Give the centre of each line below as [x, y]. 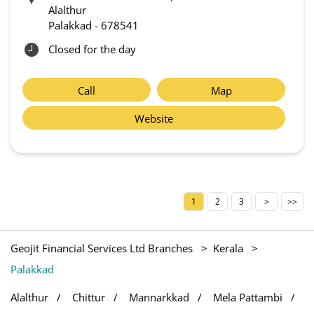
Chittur [89, 298]
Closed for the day [92, 49]
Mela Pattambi [248, 298]
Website [154, 119]
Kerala [228, 248]
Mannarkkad [159, 298]
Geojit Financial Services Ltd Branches [103, 248]
